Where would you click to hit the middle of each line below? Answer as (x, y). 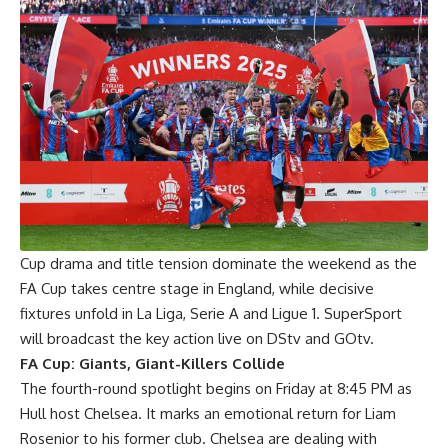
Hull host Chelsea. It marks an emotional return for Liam (208, 413)
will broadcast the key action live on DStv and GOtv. (197, 338)
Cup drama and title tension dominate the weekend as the (218, 263)
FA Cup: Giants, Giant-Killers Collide (152, 363)
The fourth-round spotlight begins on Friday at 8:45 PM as (216, 388)
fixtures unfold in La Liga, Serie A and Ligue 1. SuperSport (211, 313)
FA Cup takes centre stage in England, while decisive (197, 288)
